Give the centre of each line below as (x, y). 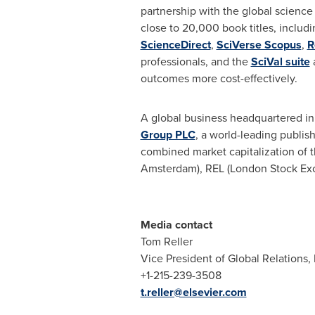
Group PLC (168, 135)
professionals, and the (195, 62)
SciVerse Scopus (259, 45)
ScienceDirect (175, 45)
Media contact (176, 225)
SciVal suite (280, 62)
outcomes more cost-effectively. (219, 78)
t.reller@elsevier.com (193, 292)
